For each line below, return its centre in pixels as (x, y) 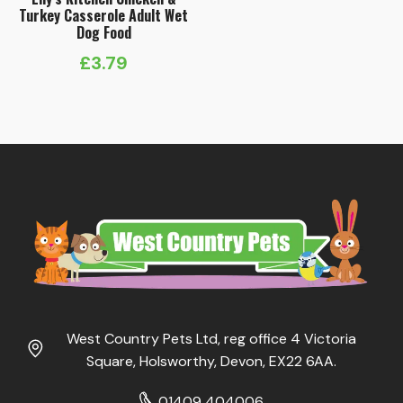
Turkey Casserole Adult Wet (104, 16)
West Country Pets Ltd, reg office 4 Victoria (211, 338)
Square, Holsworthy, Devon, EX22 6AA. (211, 361)
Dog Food (103, 33)
